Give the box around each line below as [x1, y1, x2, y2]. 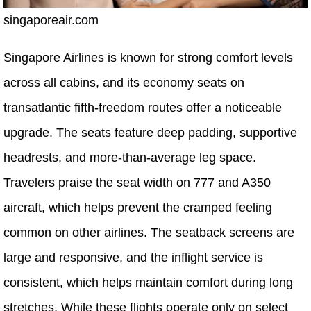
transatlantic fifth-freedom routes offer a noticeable [3, 101, 282, 115]
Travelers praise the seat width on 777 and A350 [3, 176, 271, 190]
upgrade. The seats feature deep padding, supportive [3, 126, 297, 140]
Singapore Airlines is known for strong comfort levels [3, 51, 293, 65]
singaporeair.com [3, 13, 99, 28]
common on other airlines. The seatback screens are [3, 226, 294, 240]
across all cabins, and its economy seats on [3, 76, 244, 90]
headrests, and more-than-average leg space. [3, 151, 256, 165]
